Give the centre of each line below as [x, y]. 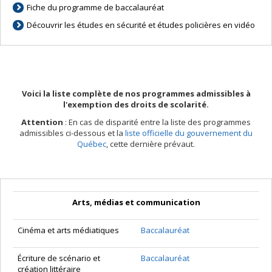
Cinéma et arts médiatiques [68, 230]
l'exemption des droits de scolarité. [136, 105]
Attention [42, 122]
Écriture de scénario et [59, 258]
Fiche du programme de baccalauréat [96, 8]
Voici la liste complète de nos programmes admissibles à [136, 94]
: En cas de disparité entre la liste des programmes [157, 122]
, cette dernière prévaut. [151, 144]
